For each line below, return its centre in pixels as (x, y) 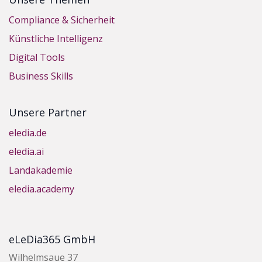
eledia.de (28, 133)
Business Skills (41, 76)
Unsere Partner (48, 113)
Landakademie (41, 170)
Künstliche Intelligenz (56, 39)
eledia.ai (26, 152)
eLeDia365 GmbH (52, 239)
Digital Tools (37, 58)
